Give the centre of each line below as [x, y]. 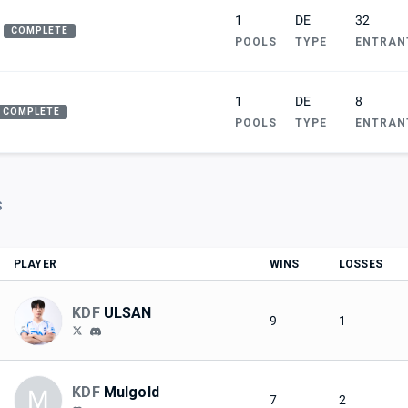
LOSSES [361, 265]
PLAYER [35, 265]
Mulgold [131, 393]
